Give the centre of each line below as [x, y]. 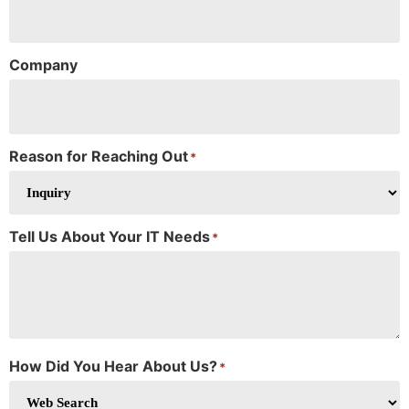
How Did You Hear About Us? [113, 367]
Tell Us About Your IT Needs [110, 237]
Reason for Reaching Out [99, 157]
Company [43, 65]
